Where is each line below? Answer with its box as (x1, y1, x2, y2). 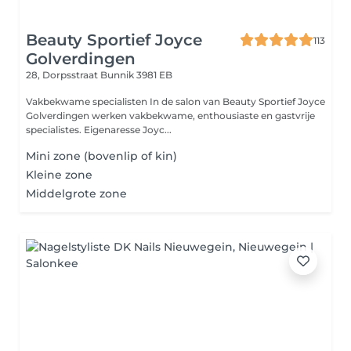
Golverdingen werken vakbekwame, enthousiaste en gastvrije (26, 110, 315, 121)
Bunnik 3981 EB (100, 69, 172, 81)
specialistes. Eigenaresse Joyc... (26, 124, 172, 136)
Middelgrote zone (26, 186, 127, 201)
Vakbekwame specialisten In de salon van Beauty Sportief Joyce (26, 96, 325, 107)
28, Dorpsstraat (26, 69, 100, 81)
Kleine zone (26, 168, 92, 182)
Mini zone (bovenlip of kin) (26, 149, 177, 163)
